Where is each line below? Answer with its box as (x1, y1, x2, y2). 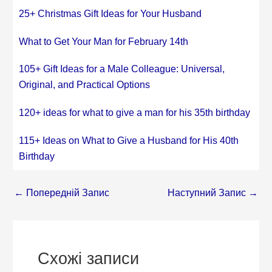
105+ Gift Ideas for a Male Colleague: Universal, (19, 63, 225, 75)
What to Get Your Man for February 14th (19, 35, 189, 47)
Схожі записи (38, 249, 140, 268)
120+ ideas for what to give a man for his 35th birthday (19, 107, 251, 118)
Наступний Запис (167, 187, 248, 199)
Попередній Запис (24, 187, 110, 199)
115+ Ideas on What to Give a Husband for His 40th (19, 134, 239, 146)
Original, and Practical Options (19, 79, 151, 90)
